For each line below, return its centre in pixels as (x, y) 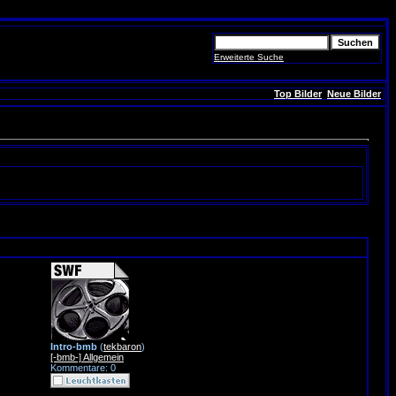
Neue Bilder (354, 94)
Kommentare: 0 (83, 368)
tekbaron (122, 346)
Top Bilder (298, 94)
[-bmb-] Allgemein (87, 357)
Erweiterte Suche (249, 57)
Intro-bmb (74, 346)
